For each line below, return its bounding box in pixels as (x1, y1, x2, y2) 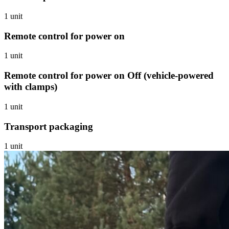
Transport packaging (4, 121, 93, 132)
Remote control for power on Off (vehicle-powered (4, 70, 214, 81)
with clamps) (4, 81, 57, 93)
